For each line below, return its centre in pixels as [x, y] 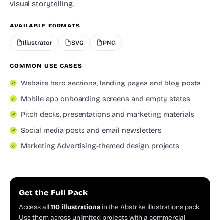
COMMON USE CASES [46, 66]
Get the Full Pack [53, 192]
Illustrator [37, 42]
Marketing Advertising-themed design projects [100, 146]
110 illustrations [75, 207]
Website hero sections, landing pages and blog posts [111, 83]
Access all [35, 207]
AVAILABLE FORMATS [45, 25]
